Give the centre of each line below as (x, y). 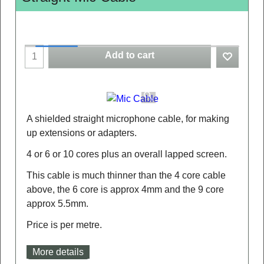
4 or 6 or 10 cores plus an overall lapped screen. (127, 154)
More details (58, 252)
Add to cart (130, 55)
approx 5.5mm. (57, 203)
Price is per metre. (64, 225)
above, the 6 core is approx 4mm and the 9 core (125, 189)
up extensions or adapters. (82, 133)
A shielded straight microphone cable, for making (128, 118)
